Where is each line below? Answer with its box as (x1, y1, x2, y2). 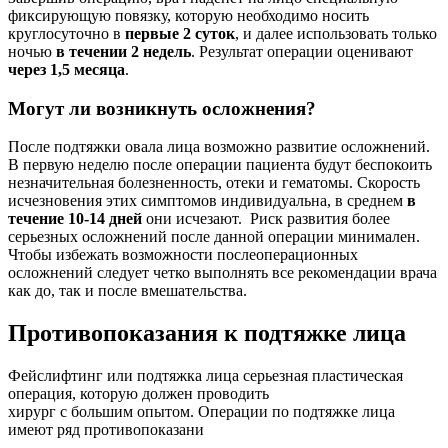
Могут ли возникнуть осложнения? (8, 97, 316, 119)
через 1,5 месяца (8, 60, 125, 78)
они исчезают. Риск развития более (142, 210, 390, 228)
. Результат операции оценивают (191, 42, 413, 60)
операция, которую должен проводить (8, 385, 269, 403)
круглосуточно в (8, 24, 125, 42)
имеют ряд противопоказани (8, 421, 204, 439)
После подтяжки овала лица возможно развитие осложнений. (8, 138, 430, 156)
